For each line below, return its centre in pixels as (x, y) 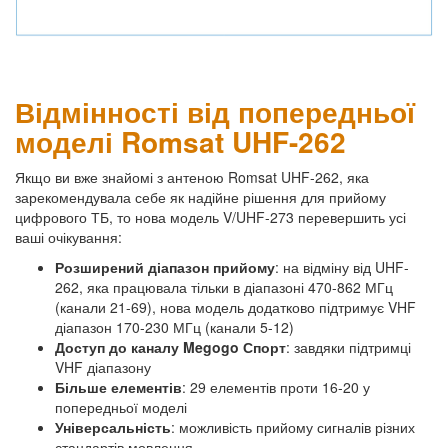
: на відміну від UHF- (342, 266)
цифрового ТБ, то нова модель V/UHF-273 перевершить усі (210, 216)
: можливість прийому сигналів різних (293, 426)
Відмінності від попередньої (215, 111)
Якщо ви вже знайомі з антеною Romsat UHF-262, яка (192, 176)
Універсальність (113, 426)
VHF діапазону (103, 366)
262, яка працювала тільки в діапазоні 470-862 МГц (224, 286)
